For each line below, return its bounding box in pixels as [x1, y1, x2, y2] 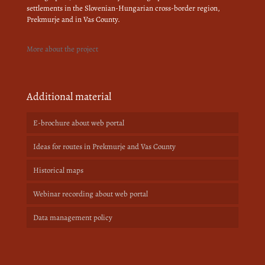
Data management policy [33, 212, 112, 222]
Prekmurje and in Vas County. [27, 14, 120, 24]
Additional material [27, 89, 111, 104]
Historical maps [33, 164, 83, 175]
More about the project [27, 43, 98, 54]
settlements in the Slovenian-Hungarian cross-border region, [27, 2, 220, 13]
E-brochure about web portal [33, 117, 124, 128]
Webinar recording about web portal [33, 188, 148, 199]
